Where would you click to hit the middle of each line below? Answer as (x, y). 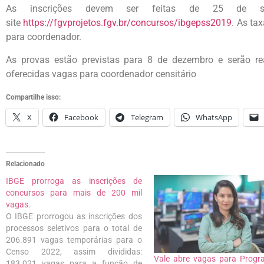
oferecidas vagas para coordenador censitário (101, 74)
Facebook (81, 118)
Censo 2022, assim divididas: (74, 252)
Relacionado (25, 164)
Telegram (147, 118)
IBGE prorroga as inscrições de (74, 181)
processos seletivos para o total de (74, 228)
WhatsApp (214, 118)
